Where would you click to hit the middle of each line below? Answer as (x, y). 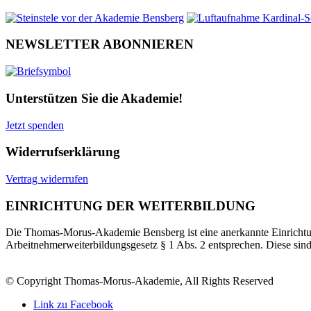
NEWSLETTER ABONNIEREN (100, 44)
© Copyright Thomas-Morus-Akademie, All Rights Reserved (140, 281)
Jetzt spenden (35, 125)
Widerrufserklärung (63, 152)
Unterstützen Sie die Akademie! (94, 98)
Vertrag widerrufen (47, 179)
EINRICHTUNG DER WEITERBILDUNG (131, 205)
